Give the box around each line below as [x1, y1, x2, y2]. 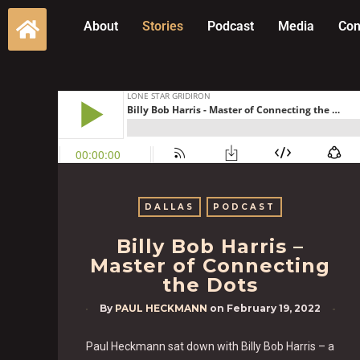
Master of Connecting [90, 254, 331, 277]
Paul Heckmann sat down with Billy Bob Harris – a [86, 339, 334, 353]
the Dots [162, 273, 259, 297]
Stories [141, 18, 183, 34]
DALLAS [145, 202, 195, 212]
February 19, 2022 [227, 302, 321, 314]
